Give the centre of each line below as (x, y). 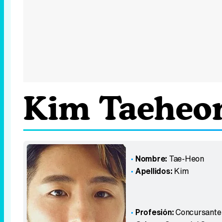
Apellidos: (154, 171)
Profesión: (155, 212)
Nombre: (151, 159)
